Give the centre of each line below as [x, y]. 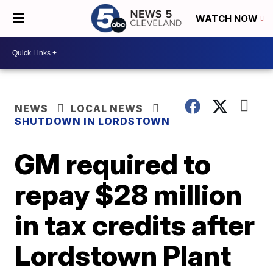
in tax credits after [135, 225]
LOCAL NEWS [107, 108]
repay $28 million [129, 194]
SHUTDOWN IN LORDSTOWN [93, 121]
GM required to [113, 164]
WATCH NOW [228, 19]
